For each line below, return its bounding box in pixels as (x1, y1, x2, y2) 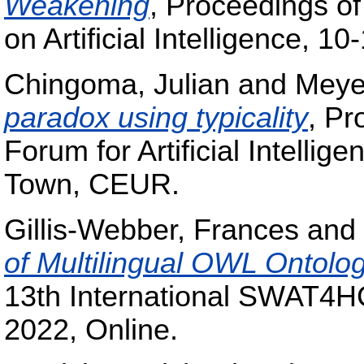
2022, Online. (4, 313, 178, 346)
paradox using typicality (4, 101, 308, 134)
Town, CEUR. (4, 167, 180, 201)
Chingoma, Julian (4, 67, 230, 101)
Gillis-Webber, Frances (4, 213, 299, 246)
